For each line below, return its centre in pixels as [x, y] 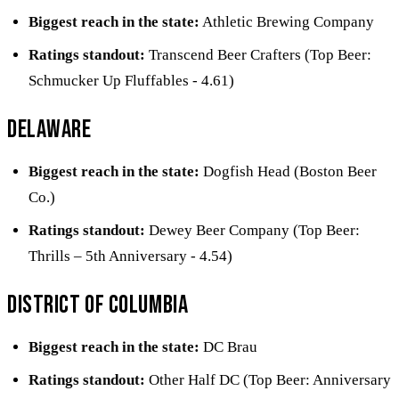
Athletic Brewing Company [287, 21]
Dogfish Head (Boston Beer [288, 171]
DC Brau [228, 346]
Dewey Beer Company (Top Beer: [252, 230]
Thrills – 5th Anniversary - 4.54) [130, 256]
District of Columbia [98, 305]
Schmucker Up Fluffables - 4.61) [131, 80]
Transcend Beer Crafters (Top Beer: [258, 54]
